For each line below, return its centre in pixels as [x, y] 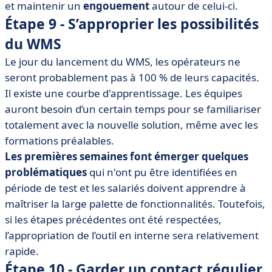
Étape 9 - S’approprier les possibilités [132, 24]
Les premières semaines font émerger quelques [127, 156]
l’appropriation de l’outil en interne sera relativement [132, 235]
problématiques [46, 172]
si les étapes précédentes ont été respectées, [113, 219]
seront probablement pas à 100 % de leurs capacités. [132, 77]
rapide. [22, 251]
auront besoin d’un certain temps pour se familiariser [133, 109]
